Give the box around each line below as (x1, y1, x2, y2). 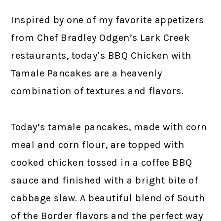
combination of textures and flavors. (11, 85, 184, 97)
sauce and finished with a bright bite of (11, 175, 198, 186)
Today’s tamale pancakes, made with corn (11, 121, 207, 133)
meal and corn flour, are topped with (11, 139, 184, 151)
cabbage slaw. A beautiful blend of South (11, 192, 205, 204)
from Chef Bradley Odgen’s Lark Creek (11, 32, 190, 44)
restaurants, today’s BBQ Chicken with (11, 50, 191, 62)
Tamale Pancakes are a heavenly (11, 68, 162, 79)
